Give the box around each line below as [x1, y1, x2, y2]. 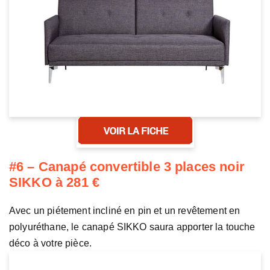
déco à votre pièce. [9, 237, 92, 248]
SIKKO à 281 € [9, 174, 100, 190]
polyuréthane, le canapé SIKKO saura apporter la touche [9, 221, 256, 232]
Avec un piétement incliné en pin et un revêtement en [9, 205, 240, 216]
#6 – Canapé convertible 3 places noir [9, 159, 245, 174]
